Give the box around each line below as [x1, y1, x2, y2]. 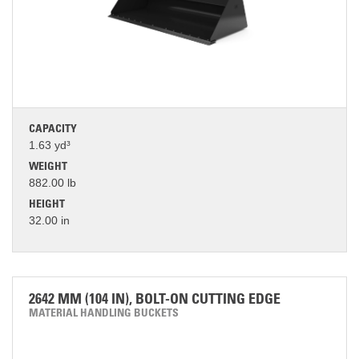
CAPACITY [29, 124, 77, 135]
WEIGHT [29, 162, 67, 173]
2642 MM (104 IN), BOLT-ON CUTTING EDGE [29, 293, 280, 308]
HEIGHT [29, 200, 65, 211]
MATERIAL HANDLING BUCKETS [29, 309, 179, 320]
